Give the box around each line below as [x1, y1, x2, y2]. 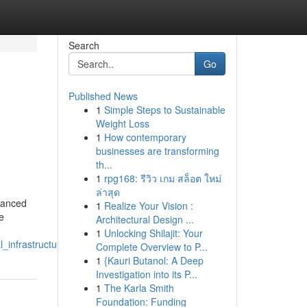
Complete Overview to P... [95, 240, 208, 254]
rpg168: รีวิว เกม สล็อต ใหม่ [103, 171, 221, 185]
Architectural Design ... [95, 212, 194, 226]
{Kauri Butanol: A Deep [103, 254, 204, 267]
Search [68, 38, 99, 52]
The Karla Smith [103, 281, 174, 295]
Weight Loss [95, 116, 149, 130]
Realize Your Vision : [103, 199, 193, 212]
